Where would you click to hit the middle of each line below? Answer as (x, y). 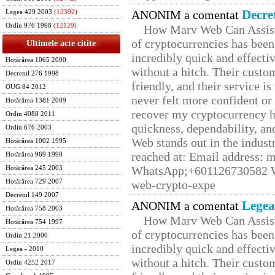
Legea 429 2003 (29, 12)
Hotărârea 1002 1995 (36, 141)
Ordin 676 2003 (29, 127)
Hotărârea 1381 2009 (36, 100)
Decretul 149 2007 (32, 195)
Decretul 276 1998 (32, 73)
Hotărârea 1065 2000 (36, 60)
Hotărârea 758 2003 (34, 208)
